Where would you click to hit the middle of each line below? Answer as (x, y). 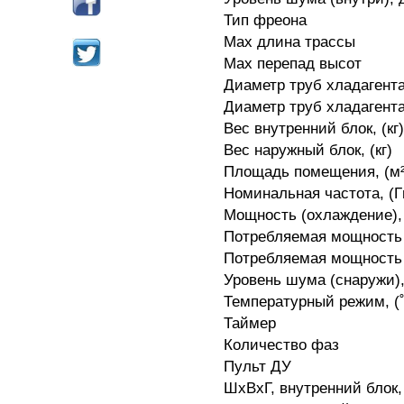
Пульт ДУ (257, 367)
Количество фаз (281, 345)
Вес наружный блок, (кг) (308, 151)
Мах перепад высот (293, 64)
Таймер (250, 324)
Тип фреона (265, 21)
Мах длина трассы (289, 42)
